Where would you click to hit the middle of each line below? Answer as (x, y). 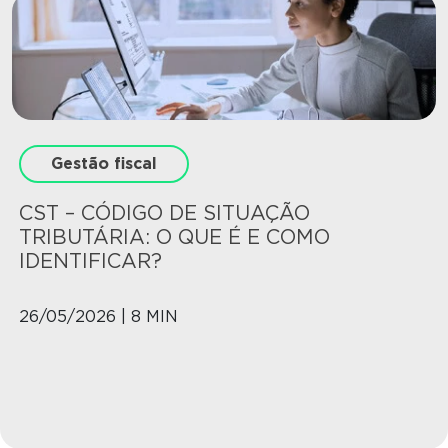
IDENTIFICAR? (90, 261)
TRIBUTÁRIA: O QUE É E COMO (174, 237)
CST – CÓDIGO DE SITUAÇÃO (164, 213)
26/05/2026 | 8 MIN (98, 317)
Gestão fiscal (104, 164)
